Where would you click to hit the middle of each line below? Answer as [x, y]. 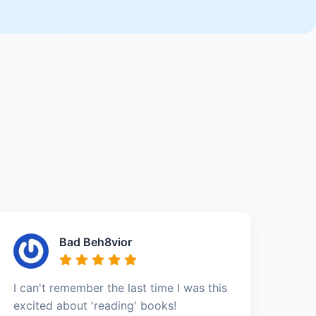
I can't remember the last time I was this [121, 287]
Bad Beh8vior [96, 242]
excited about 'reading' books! [95, 305]
